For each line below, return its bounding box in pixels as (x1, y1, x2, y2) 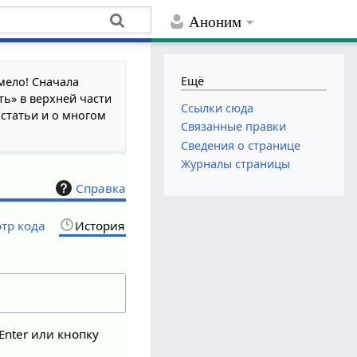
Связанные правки (181, 119, 287, 135)
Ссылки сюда (181, 100, 254, 116)
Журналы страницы (181, 155, 291, 171)
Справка (76, 179, 127, 196)
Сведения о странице (181, 137, 301, 153)
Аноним (189, 14, 242, 31)
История (75, 217, 125, 233)
